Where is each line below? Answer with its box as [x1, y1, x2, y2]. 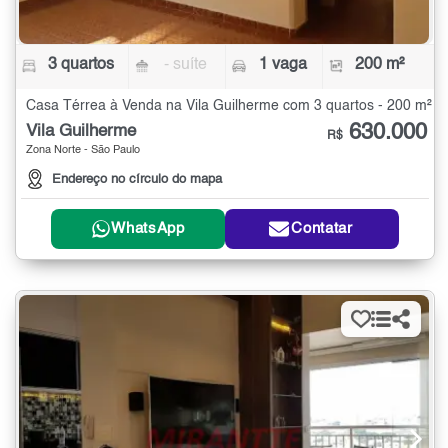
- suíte [164, 56, 208, 73]
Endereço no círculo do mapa [52, 172, 222, 186]
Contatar [291, 221, 353, 237]
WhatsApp [111, 221, 185, 237]
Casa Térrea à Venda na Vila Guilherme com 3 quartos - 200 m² [26, 98, 432, 113]
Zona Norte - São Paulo [26, 144, 140, 156]
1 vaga [258, 56, 307, 73]
